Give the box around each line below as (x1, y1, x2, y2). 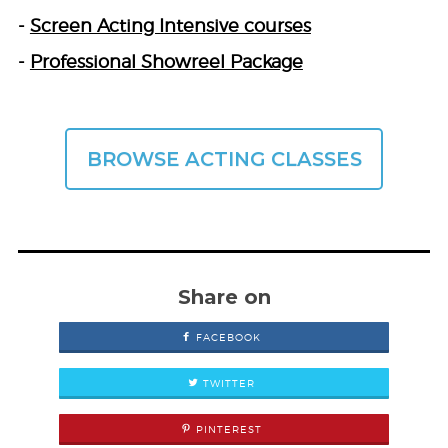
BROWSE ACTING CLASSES (86, 146, 362, 171)
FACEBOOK (192, 331, 261, 344)
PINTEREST (191, 423, 262, 436)
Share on (177, 285, 271, 310)
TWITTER (198, 377, 255, 390)
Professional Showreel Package (29, 51, 303, 73)
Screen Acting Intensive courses (29, 15, 311, 37)
